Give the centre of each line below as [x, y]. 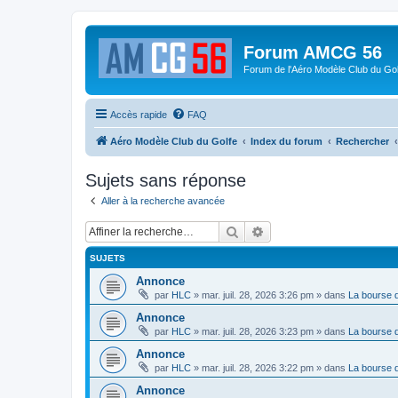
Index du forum [287, 141]
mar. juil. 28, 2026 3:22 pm [258, 368]
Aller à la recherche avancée [163, 200]
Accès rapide [139, 114]
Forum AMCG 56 [313, 52]
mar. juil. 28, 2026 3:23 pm [258, 331]
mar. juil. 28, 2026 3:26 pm [258, 295]
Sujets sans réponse [166, 180]
